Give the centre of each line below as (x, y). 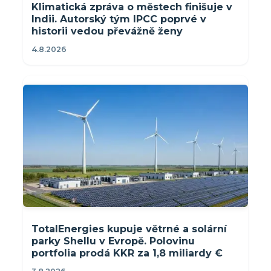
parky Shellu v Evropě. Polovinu (113, 241)
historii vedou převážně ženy (107, 31)
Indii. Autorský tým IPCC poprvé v (119, 19)
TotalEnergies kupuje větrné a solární (129, 229)
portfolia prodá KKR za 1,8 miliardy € (127, 253)
